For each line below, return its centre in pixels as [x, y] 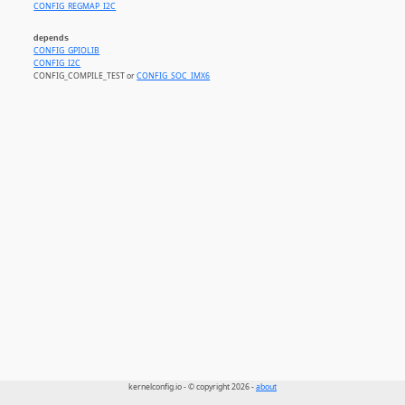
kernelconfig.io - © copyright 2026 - [192, 387]
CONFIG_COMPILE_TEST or [85, 76]
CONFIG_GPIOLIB [67, 51]
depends [52, 38]
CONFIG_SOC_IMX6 [174, 76]
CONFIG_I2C [57, 64]
